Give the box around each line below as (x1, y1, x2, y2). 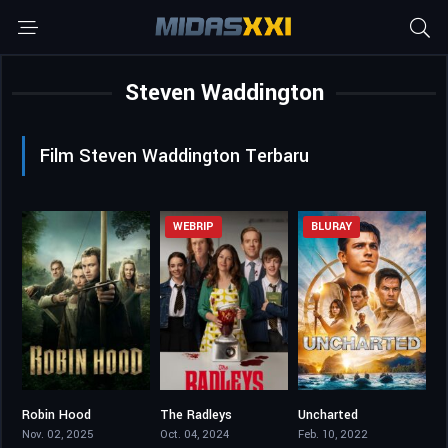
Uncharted (297, 406, 358, 425)
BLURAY (310, 219, 352, 234)
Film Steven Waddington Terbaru (40, 143, 309, 169)
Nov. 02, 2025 (22, 427, 93, 443)
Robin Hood (22, 406, 91, 425)
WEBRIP (172, 219, 214, 234)
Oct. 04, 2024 (159, 427, 229, 443)
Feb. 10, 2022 (297, 427, 368, 443)
